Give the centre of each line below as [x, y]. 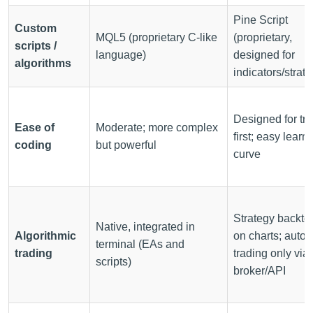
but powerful [126, 145]
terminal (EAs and [140, 244]
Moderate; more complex [157, 127]
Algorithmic [45, 235]
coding [33, 145]
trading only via [271, 253]
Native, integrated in [145, 226]
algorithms [43, 63]
